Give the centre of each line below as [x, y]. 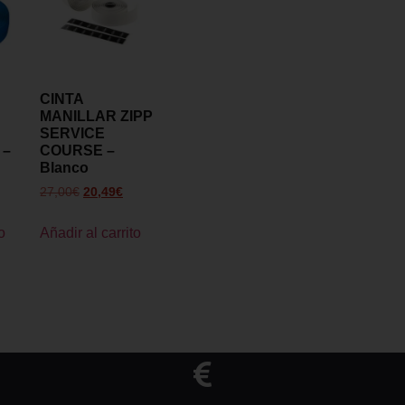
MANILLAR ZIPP [96, 116]
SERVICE [72, 133]
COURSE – [77, 150]
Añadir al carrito [90, 232]
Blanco [64, 167]
